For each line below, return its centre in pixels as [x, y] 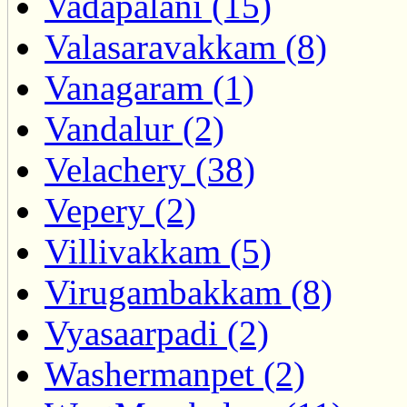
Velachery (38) [150, 170]
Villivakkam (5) [158, 252]
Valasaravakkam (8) [186, 47]
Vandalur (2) [134, 129]
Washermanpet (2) [175, 374]
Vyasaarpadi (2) [157, 333]
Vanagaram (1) [149, 88]
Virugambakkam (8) [189, 293]
